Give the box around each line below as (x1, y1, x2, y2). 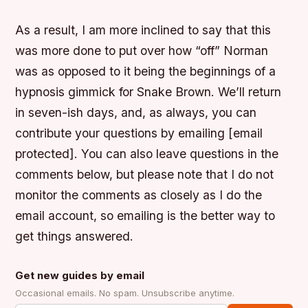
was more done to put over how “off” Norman (15, 43, 269, 58)
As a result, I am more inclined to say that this (15, 23, 272, 38)
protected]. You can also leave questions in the (15, 146, 279, 162)
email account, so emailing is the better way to (15, 208, 276, 223)
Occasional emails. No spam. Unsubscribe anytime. (15, 287, 235, 299)
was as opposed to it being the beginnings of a (15, 64, 276, 79)
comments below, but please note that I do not (15, 167, 274, 182)
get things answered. (15, 229, 134, 244)
